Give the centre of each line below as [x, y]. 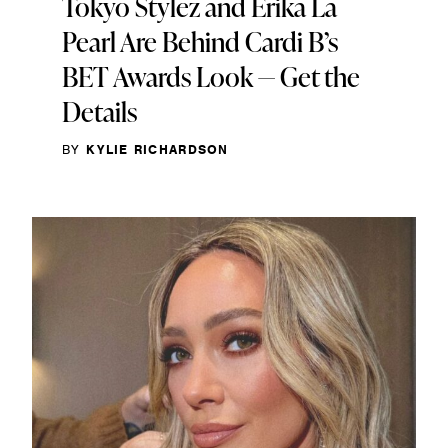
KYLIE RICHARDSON [157, 149]
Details [99, 111]
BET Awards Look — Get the [211, 76]
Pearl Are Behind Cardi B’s [200, 41]
